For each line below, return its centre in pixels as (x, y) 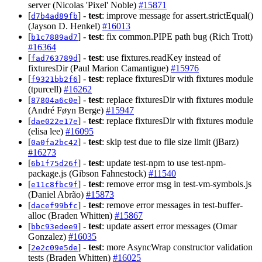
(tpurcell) (46, 89)
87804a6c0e (54, 100)
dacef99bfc (54, 205)
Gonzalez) (48, 236)
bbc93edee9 (54, 226)
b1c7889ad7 (54, 37)
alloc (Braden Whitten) (71, 215)
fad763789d (54, 58)
